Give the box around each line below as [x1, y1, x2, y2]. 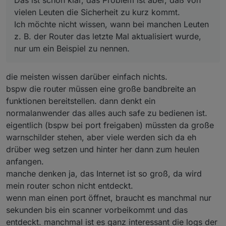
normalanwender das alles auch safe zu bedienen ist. [6, 108, 207, 119]
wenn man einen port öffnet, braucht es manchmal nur [6, 193, 211, 203]
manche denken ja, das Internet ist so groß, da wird [6, 168, 202, 179]
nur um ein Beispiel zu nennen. [14, 43, 130, 54]
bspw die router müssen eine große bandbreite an [6, 84, 196, 94]
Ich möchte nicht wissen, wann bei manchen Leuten [14, 19, 209, 30]
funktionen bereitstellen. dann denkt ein [6, 96, 155, 106]
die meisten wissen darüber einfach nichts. [6, 72, 167, 82]
